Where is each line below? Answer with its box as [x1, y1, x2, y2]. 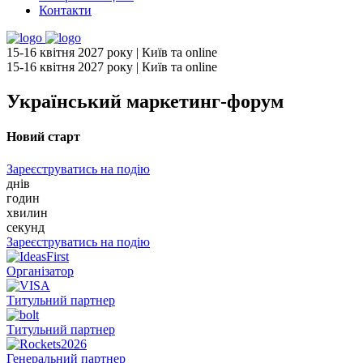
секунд [6, 220, 45, 234]
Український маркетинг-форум [6, 91, 284, 113]
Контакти [39, 3, 92, 18]
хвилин [6, 205, 48, 220]
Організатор [6, 263, 74, 278]
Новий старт [6, 130, 80, 144]
